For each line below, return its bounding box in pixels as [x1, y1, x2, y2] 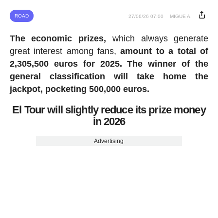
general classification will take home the [9, 71, 209, 81]
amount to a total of [120, 46, 209, 56]
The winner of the [127, 58, 209, 69]
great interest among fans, [9, 46, 121, 56]
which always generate [106, 33, 209, 43]
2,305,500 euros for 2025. [9, 58, 122, 69]
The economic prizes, [9, 33, 107, 43]
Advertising [94, 137, 124, 145]
